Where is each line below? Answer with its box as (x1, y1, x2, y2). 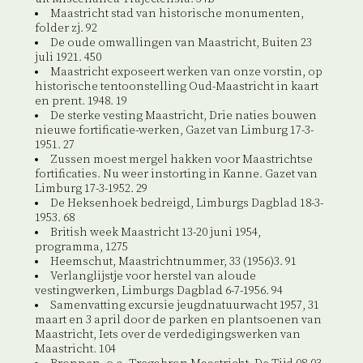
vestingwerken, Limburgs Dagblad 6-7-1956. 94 (34, 284, 283, 299)
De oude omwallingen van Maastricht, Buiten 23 (49, 36, 312, 51)
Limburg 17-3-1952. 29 (34, 181, 147, 197)
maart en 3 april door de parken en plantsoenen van (34, 313, 322, 328)
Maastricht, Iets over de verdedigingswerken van (34, 327, 301, 343)
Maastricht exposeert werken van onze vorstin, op (49, 65, 322, 80)
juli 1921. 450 (34, 50, 101, 66)
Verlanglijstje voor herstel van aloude (49, 269, 256, 284)
